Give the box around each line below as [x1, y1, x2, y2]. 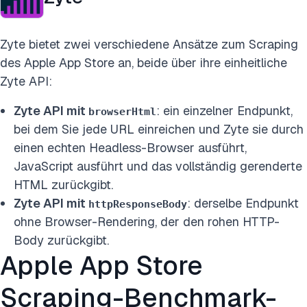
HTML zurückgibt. [14, 177, 113, 193]
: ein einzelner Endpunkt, [156, 103, 293, 119]
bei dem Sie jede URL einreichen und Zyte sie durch [14, 121, 304, 137]
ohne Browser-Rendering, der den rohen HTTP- [14, 214, 280, 230]
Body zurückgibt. [14, 232, 109, 248]
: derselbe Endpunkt [187, 195, 299, 211]
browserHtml [88, 106, 156, 117]
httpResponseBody [88, 198, 187, 210]
